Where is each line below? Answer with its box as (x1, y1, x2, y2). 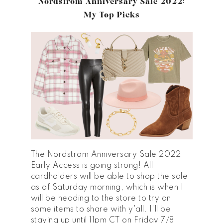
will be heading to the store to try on (30, 195, 171, 203)
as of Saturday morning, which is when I (30, 184, 183, 192)
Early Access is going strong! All (30, 162, 153, 170)
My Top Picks (83, 9, 140, 21)
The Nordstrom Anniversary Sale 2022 (30, 151, 181, 159)
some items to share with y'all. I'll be (30, 206, 171, 214)
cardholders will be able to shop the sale (30, 173, 188, 181)
